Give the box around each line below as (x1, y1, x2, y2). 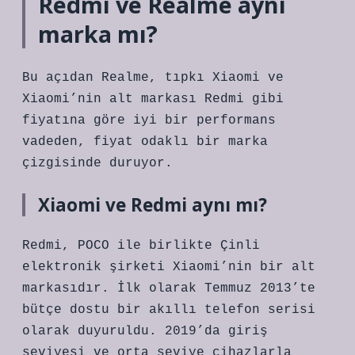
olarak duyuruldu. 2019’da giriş (22, 324, 268, 338)
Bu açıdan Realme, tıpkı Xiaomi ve (22, 71, 284, 85)
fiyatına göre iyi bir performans (22, 113, 276, 128)
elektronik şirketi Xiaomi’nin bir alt (22, 260, 315, 274)
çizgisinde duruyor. (22, 156, 173, 170)
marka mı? (38, 18, 158, 49)
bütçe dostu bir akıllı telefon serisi (22, 303, 315, 317)
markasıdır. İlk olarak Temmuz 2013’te (22, 281, 315, 296)
